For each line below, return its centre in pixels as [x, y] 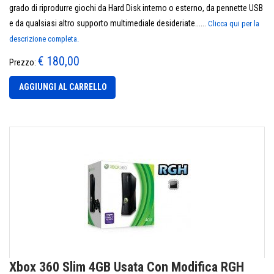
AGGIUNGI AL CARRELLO [63, 87]
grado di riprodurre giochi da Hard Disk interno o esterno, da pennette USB [136, 8]
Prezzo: [24, 62]
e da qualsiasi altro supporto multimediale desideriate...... [109, 23]
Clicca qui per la [234, 24]
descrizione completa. [44, 39]
